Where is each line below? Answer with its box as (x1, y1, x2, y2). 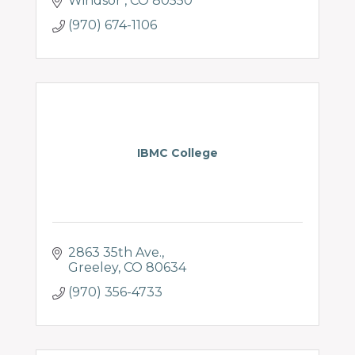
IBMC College (137, 146, 218, 160)
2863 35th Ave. (68, 245, 162, 260)
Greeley (68, 260, 118, 275)
